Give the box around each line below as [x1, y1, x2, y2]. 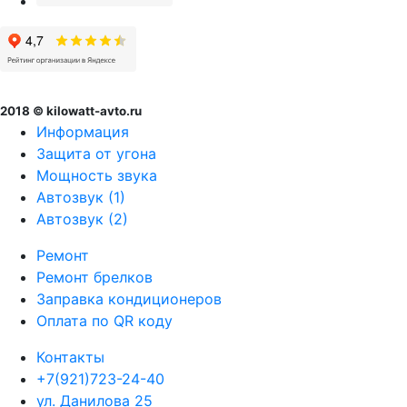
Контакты [36, 348, 104, 367]
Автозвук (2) [36, 210, 128, 229]
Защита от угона [36, 144, 156, 164]
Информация [36, 123, 129, 142]
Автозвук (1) [36, 188, 125, 207]
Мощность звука [36, 166, 157, 185]
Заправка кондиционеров [36, 290, 222, 309]
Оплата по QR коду [36, 312, 173, 331]
